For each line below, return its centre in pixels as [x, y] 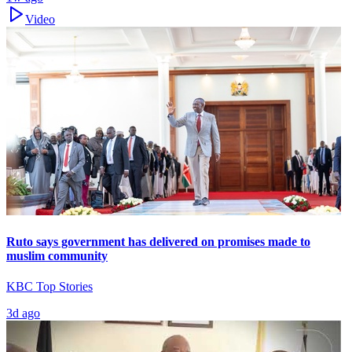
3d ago [23, 313]
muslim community [57, 255]
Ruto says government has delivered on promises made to [158, 241]
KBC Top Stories [49, 287]
